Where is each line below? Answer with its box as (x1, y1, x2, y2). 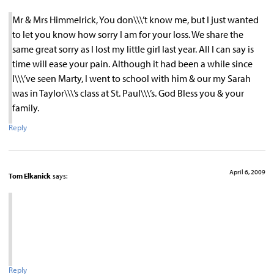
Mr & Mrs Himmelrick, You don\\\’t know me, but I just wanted (12, 13, 259, 26)
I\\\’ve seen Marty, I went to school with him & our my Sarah (12, 72, 251, 84)
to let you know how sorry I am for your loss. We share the (12, 28, 243, 40)
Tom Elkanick (9, 171, 51, 181)
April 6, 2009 (229, 168, 265, 177)
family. (12, 101, 39, 114)
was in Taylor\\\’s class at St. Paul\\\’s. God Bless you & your (12, 86, 244, 99)
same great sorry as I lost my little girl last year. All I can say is (12, 42, 254, 55)
